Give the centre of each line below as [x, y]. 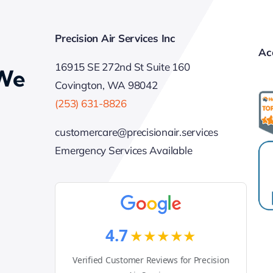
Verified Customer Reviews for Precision [151, 260]
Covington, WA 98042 [106, 85]
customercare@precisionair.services [136, 132]
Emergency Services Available [124, 151]
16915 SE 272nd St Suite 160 [122, 67]
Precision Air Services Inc [115, 38]
